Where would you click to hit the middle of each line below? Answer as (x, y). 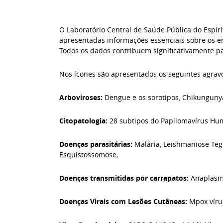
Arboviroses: (82, 97)
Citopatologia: (84, 121)
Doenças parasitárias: (97, 144)
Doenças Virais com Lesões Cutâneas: (124, 201)
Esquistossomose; (89, 155)
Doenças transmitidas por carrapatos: (125, 178)
